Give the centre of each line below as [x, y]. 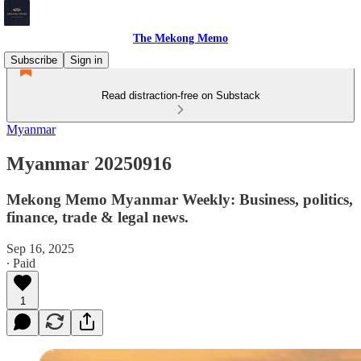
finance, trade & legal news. [98, 217]
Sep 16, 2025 [40, 248]
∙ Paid [21, 263]
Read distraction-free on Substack [180, 95]
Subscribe [34, 60]
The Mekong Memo [180, 38]
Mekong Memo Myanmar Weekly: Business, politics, [180, 199]
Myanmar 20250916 [89, 163]
